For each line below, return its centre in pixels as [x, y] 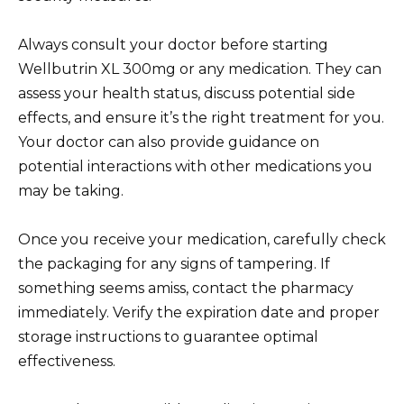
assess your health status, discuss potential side [187, 93]
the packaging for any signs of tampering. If [174, 264]
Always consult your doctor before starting [173, 44]
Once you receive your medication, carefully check [202, 240]
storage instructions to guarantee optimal [168, 337]
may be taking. [71, 190]
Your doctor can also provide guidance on [169, 142]
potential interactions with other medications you [195, 166]
